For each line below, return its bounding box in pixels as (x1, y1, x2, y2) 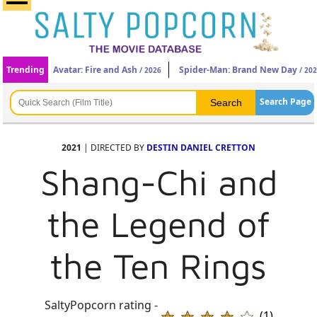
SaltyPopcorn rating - (44, 297, 158, 313)
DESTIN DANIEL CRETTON (146, 142, 255, 154)
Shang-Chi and (40, 161, 277, 203)
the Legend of (47, 203, 270, 245)
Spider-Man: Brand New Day (179, 64, 298, 76)
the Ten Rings (50, 245, 267, 287)
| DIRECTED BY (81, 142, 146, 154)
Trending (6, 64, 45, 76)
